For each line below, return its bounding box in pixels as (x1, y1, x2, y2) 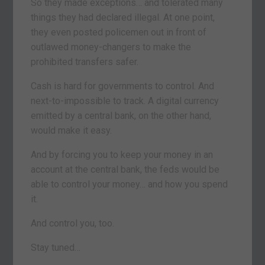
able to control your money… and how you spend (31, 178, 228, 190)
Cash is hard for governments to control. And (31, 80, 215, 92)
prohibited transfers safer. (31, 56, 139, 67)
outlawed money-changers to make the (31, 41, 192, 53)
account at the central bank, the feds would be (31, 163, 220, 175)
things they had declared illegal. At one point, (31, 11, 215, 23)
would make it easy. (31, 124, 112, 136)
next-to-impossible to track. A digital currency (31, 95, 219, 106)
